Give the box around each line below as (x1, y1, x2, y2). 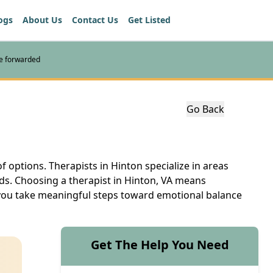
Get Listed (128, 14, 171, 26)
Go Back (186, 102, 224, 116)
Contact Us (72, 14, 118, 26)
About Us (23, 14, 62, 26)
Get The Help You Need (90, 236, 229, 253)
